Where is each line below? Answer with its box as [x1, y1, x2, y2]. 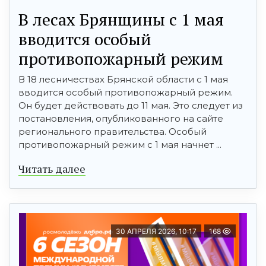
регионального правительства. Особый [18, 126, 207, 138]
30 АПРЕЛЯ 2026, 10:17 [116, 227, 197, 236]
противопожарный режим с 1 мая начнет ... [18, 139, 221, 151]
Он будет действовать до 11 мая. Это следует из [18, 100, 243, 112]
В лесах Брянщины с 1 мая [18, 8, 224, 31]
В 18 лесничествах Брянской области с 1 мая [18, 74, 228, 85]
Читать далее [18, 161, 85, 176]
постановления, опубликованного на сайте [18, 113, 223, 125]
